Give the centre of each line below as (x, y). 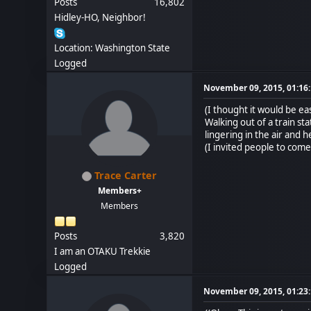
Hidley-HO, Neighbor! (100, 17)
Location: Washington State (112, 48)
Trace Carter (126, 175)
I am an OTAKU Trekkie (103, 251)
